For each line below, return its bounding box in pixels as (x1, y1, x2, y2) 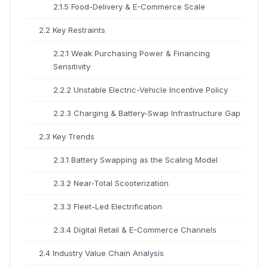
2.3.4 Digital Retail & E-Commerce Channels (53, 225, 217, 235)
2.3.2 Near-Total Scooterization (53, 178, 169, 188)
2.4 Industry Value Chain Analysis (39, 248, 164, 258)
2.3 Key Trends (39, 132, 95, 142)
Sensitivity (53, 62, 90, 72)
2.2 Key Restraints (39, 25, 105, 35)
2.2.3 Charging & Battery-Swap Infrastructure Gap (53, 108, 240, 118)
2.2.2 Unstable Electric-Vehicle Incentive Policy (53, 85, 228, 95)
